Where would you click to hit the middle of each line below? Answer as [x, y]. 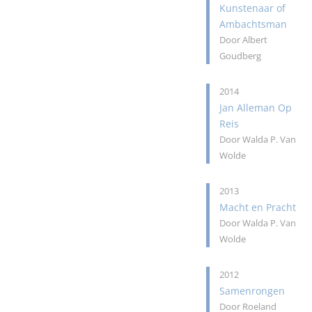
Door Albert [244, 40]
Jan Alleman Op [256, 108]
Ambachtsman [253, 24]
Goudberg [241, 56]
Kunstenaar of [253, 8]
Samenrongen [252, 291]
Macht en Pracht [258, 207]
